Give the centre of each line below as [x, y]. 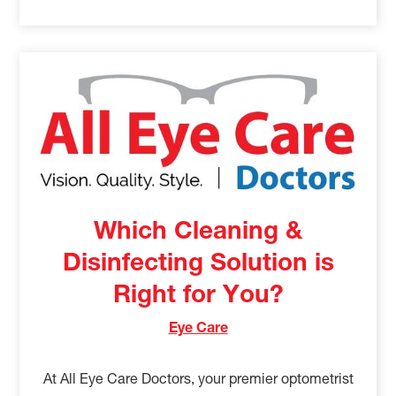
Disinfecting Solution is [198, 265]
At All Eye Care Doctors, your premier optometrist [198, 381]
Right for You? [198, 297]
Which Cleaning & [198, 233]
